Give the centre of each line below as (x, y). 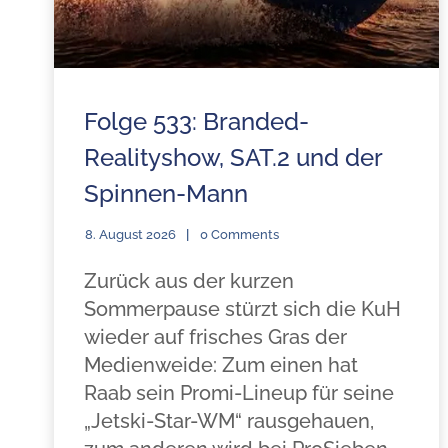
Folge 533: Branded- (196, 121)
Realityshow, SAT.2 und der (232, 157)
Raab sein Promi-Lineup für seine (238, 393)
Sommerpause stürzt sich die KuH (242, 309)
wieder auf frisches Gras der (215, 337)
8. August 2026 (130, 234)
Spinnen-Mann (165, 193)
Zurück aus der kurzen (188, 281)
